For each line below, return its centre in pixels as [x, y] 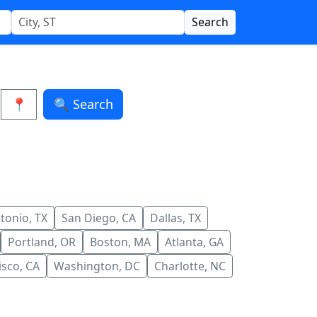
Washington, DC [97, 266]
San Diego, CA [98, 218]
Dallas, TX [175, 218]
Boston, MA [120, 242]
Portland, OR [41, 242]
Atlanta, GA [194, 242]
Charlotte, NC [190, 266]
